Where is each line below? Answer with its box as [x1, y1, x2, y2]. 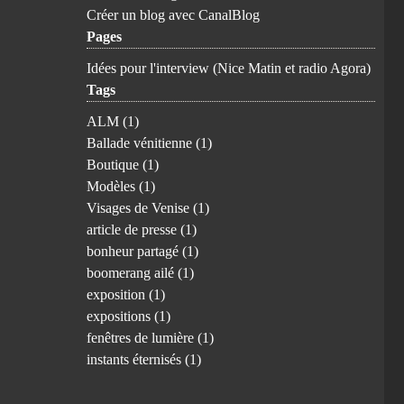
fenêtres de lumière [87, 330, 197, 345]
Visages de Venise [87, 200, 193, 216]
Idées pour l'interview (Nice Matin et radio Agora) [87, 60, 371, 76]
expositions [87, 308, 154, 324]
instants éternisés [87, 352, 185, 367]
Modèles [87, 179, 139, 194]
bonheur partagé [87, 243, 182, 259]
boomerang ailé [87, 265, 178, 280]
